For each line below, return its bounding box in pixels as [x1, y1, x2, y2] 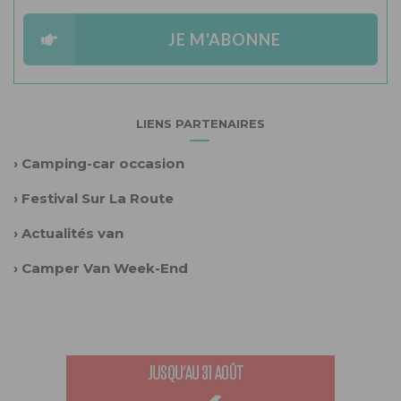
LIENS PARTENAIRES [136, 116, 265, 132]
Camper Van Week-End [21, 260, 188, 277]
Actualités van [21, 225, 124, 243]
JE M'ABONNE [167, 29, 281, 49]
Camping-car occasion [21, 155, 184, 173]
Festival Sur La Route [21, 190, 174, 208]
